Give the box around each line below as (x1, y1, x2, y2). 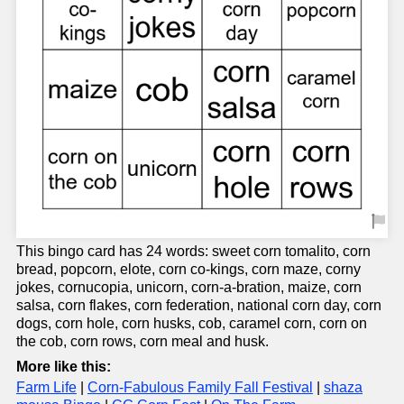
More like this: (16, 359, 111, 374)
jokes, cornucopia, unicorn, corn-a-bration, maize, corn (16, 280, 362, 295)
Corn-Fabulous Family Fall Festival (87, 380, 313, 395)
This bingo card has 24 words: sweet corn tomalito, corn (16, 243, 371, 259)
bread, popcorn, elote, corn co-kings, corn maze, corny (16, 262, 361, 277)
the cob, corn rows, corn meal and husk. (16, 334, 269, 349)
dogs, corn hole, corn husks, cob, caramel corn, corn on (16, 316, 367, 331)
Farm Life (16, 380, 77, 395)
